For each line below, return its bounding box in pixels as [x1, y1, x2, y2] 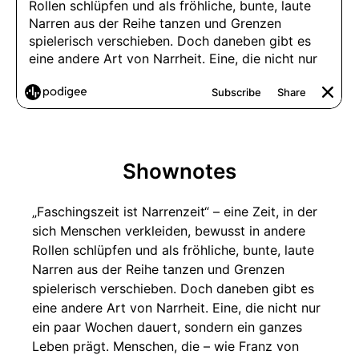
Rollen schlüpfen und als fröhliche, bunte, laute [32, 242, 314, 258]
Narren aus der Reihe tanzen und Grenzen [32, 261, 284, 277]
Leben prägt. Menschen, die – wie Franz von [32, 338, 299, 354]
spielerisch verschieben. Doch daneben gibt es [32, 280, 314, 296]
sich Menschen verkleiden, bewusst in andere [32, 223, 305, 239]
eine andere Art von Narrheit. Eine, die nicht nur [32, 300, 321, 316]
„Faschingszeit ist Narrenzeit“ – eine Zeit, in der [32, 204, 317, 220]
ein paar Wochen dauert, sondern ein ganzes [32, 319, 302, 335]
